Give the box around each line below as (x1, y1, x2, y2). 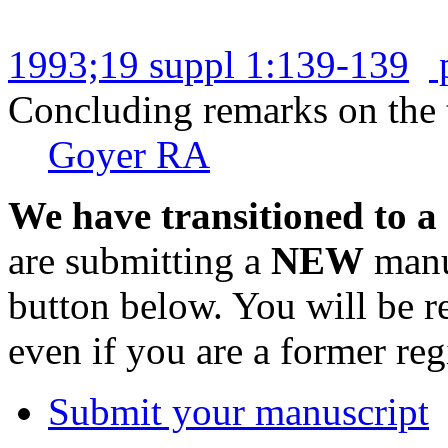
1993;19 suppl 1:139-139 (8, 42, 409, 86)
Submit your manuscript (48, 389, 429, 433)
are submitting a (8, 238, 271, 282)
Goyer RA (48, 132, 210, 176)
